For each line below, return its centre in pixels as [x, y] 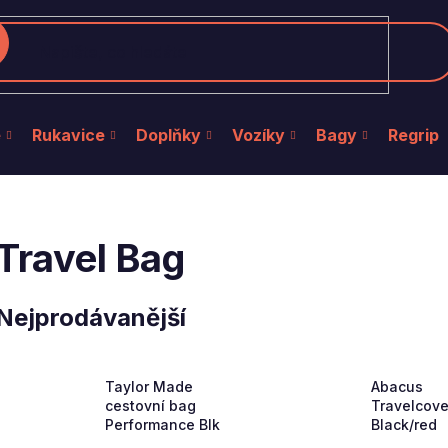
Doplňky [168, 135]
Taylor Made [149, 387]
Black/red [403, 425]
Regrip [413, 135]
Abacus [396, 387]
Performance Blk [162, 425]
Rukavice [68, 135]
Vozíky [258, 135]
